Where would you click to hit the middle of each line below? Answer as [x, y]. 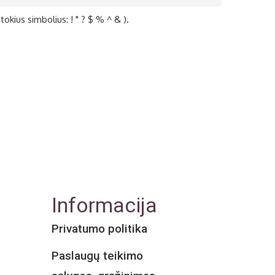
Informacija [104, 205]
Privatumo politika [99, 228]
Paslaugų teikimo [97, 255]
